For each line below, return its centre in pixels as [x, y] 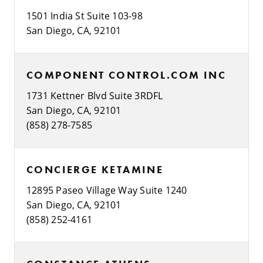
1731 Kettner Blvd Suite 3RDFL [95, 95]
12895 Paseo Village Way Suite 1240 [107, 190]
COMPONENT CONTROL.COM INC [126, 75]
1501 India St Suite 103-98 [85, 15]
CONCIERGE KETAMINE [95, 169]
